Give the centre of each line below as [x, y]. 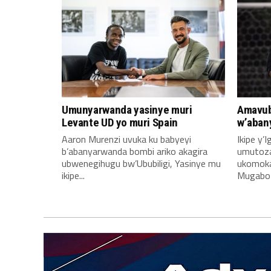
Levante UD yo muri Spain [120, 122]
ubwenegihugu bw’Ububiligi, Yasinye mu [141, 163]
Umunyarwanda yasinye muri [127, 110]
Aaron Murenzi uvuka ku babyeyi [126, 139]
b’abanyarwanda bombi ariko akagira [135, 151]
